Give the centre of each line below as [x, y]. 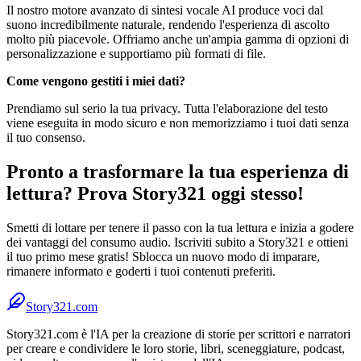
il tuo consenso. [46, 137]
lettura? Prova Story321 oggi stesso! [155, 193]
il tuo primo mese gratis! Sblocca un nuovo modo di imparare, [163, 256]
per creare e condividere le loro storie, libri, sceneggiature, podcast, [176, 348]
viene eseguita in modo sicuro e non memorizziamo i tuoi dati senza [178, 123]
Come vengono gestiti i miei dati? [96, 81]
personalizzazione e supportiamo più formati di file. [136, 54]
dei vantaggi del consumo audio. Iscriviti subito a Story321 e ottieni [177, 242]
